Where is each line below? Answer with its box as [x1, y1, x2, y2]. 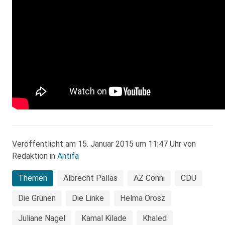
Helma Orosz [120, 193, 165, 203]
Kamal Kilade [81, 213, 127, 223]
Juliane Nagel [18, 213, 65, 223]
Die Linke [72, 193, 104, 203]
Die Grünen [18, 193, 56, 203]
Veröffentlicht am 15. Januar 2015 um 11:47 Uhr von [12, 139, 196, 149]
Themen [18, 173, 47, 183]
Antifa [57, 151, 79, 161]
